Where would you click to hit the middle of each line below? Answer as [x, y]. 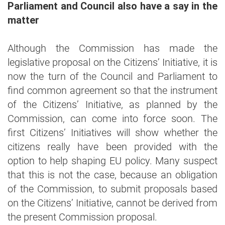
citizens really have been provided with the [113, 147]
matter [23, 20]
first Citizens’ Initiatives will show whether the [113, 133]
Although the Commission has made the [113, 48]
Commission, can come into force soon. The [113, 119]
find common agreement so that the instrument [113, 90]
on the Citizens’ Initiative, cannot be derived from [113, 203]
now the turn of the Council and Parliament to [113, 76]
